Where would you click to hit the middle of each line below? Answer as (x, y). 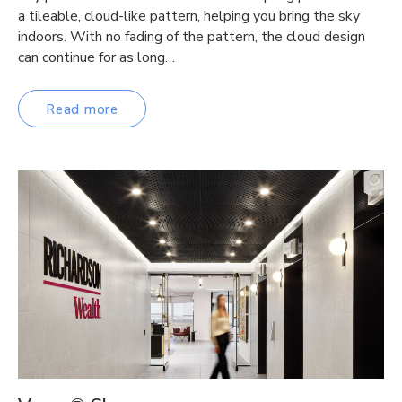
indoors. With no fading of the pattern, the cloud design (192, 37)
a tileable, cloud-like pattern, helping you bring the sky (189, 17)
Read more (82, 109)
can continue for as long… (96, 58)
